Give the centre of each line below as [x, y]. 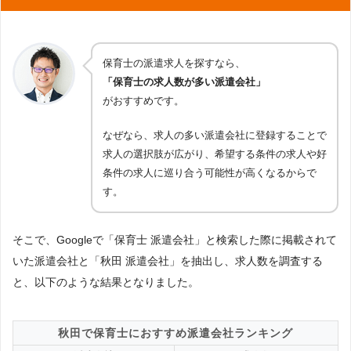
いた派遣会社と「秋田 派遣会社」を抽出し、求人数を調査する [168, 261]
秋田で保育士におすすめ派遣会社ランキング [175, 333]
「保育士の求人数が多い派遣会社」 [184, 82]
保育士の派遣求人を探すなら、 [174, 63]
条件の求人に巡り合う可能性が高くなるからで [210, 173]
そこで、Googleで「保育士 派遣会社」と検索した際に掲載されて [175, 240]
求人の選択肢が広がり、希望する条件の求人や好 [215, 154]
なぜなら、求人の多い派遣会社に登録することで [215, 136]
